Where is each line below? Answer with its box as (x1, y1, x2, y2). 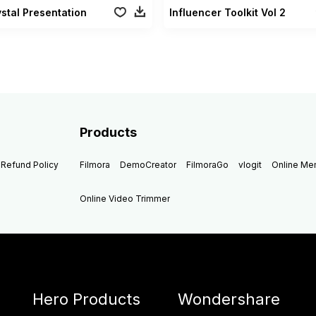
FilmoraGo (186, 159, 229, 170)
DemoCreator (120, 159, 177, 170)
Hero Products (32, 289, 140, 308)
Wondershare (178, 289, 281, 308)
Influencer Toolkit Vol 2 (169, 6, 286, 18)
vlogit (238, 159, 262, 170)
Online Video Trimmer (80, 193, 171, 204)
